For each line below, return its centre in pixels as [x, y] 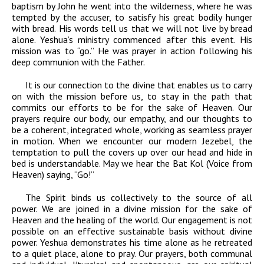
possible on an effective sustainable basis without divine [132, 231]
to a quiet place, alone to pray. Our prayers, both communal [132, 254]
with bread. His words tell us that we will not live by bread [132, 29]
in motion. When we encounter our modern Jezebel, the [132, 141]
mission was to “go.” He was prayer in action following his [132, 51]
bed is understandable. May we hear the [92, 164]
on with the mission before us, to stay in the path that [132, 96]
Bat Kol [188, 164]
